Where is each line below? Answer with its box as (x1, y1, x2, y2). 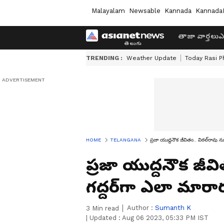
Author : (127, 204, 155, 211)
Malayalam (91, 6, 125, 14)
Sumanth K (155, 204, 191, 211)
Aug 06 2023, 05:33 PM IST (122, 214, 208, 221)
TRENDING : (86, 54, 122, 61)
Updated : (87, 214, 122, 221)
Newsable (129, 6, 160, 14)
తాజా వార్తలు (178, 32, 218, 40)
